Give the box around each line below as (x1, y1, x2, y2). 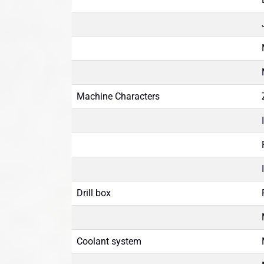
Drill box (77, 187, 111, 199)
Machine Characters (77, 91, 160, 102)
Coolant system (77, 236, 141, 247)
